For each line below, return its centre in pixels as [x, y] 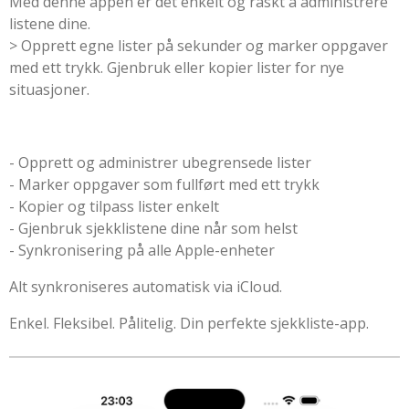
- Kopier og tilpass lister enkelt [114, 207]
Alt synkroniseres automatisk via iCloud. [146, 287]
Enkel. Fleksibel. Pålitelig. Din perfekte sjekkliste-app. [189, 324]
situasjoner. [49, 90]
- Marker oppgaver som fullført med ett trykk [164, 185]
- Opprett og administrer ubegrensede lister [160, 163]
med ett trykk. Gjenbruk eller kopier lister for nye [177, 68]
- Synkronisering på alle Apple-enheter [142, 251]
